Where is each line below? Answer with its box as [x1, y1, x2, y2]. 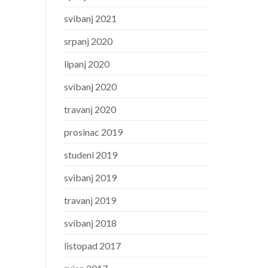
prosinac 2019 [64, 126, 123, 138]
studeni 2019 [64, 149, 117, 161]
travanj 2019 [64, 194, 116, 206]
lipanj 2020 [64, 58, 109, 70]
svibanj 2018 [64, 217, 117, 229]
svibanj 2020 [64, 81, 117, 93]
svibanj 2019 [64, 172, 117, 184]
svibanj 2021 [64, 13, 117, 25]
